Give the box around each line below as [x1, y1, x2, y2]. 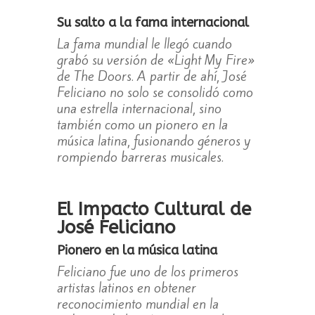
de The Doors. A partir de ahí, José [56, 67, 247, 86]
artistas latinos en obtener [56, 278, 196, 297]
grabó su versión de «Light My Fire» [56, 51, 255, 70]
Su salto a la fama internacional [56, 15, 249, 31]
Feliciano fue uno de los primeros [56, 262, 238, 281]
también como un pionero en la [56, 115, 228, 134]
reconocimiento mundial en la [56, 295, 219, 314]
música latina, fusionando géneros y [56, 131, 251, 150]
